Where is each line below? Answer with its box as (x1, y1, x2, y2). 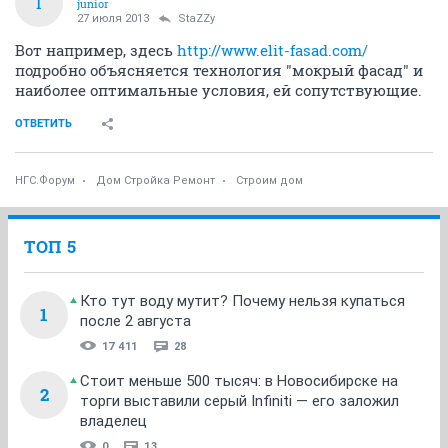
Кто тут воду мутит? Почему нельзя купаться (80, 291, 405, 310)
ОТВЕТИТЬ (15, 116, 72, 130)
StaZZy (178, 11, 215, 25)
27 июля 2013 (77, 11, 149, 25)
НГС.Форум (15, 173, 75, 187)
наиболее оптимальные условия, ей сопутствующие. (15, 79, 422, 100)
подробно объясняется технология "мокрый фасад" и (15, 59, 423, 80)
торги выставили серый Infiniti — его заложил (80, 391, 399, 410)
